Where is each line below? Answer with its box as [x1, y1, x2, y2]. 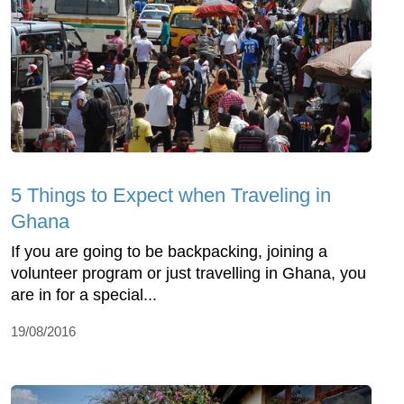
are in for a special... [11, 285, 157, 304]
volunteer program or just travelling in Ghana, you [11, 263, 366, 282]
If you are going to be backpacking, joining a [11, 242, 327, 261]
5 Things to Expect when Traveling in [11, 183, 331, 207]
